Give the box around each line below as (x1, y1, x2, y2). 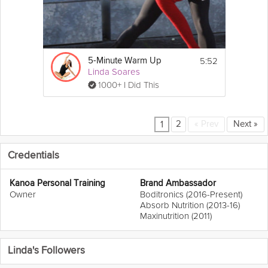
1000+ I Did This (98, 80, 159, 91)
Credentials (8, 151, 59, 162)
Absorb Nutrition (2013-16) (140, 200, 240, 211)
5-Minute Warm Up (87, 56, 162, 66)
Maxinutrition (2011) (140, 211, 212, 222)
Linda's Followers (8, 246, 85, 257)
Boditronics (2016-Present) (140, 189, 242, 200)
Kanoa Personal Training (10, 179, 105, 188)
